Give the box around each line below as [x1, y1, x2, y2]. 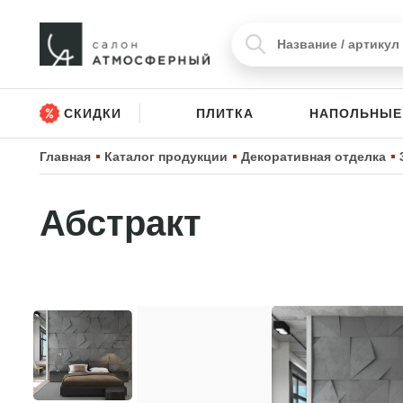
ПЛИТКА [196, 106, 254, 121]
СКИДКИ [64, 106, 121, 121]
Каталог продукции [104, 149, 228, 164]
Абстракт [40, 203, 201, 243]
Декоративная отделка [241, 149, 386, 164]
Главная [40, 149, 91, 164]
